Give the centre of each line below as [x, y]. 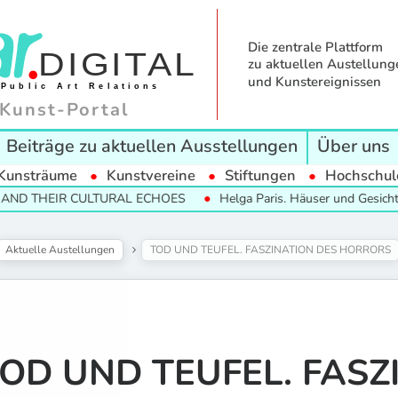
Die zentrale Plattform [315, 47]
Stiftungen [260, 175]
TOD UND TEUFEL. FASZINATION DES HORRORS [271, 249]
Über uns [353, 146]
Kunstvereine [151, 175]
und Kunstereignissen [314, 82]
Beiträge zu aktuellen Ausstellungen [151, 146]
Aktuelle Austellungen [60, 249]
